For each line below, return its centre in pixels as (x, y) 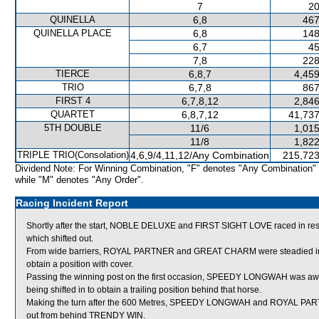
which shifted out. (60, 239)
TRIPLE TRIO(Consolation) (73, 155)
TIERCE (73, 74)
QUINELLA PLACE (73, 33)
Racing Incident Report (72, 203)
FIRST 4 (73, 101)
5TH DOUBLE (73, 128)
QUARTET (73, 114)
